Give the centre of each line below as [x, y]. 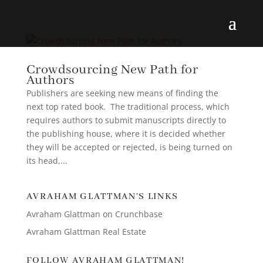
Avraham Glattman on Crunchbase [94, 214]
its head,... [47, 161]
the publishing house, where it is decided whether [126, 134]
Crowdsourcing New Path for [112, 70]
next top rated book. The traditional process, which [128, 107]
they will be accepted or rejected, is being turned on [129, 147]
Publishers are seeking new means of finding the [122, 93]
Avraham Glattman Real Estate [86, 232]
